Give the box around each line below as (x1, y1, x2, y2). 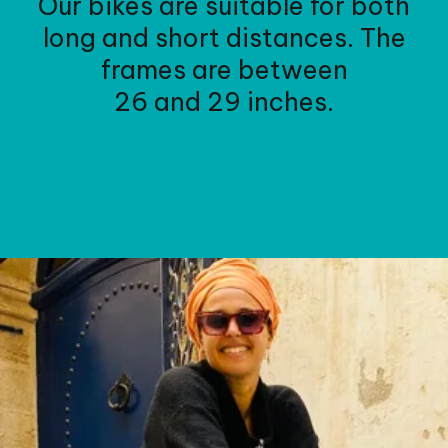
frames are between (100, 54, 348, 87)
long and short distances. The (42, 22, 406, 55)
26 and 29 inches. (114, 86, 334, 119)
